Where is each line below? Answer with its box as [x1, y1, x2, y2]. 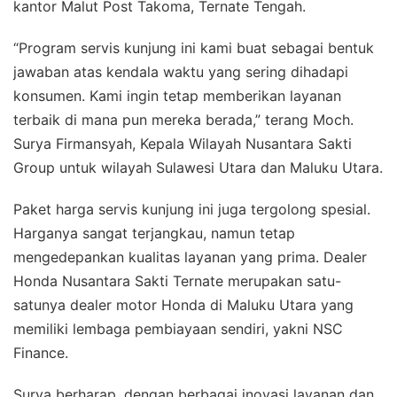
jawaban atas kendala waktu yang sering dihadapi [13, 62, 348, 81]
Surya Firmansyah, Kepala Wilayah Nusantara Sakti [13, 134, 352, 152]
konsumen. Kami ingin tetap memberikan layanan [13, 86, 341, 105]
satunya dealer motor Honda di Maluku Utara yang [13, 295, 354, 314]
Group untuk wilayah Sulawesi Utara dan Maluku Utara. [13, 158, 383, 176]
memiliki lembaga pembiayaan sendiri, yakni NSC [13, 319, 343, 338]
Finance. [13, 343, 68, 362]
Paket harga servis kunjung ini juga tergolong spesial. [13, 199, 370, 218]
